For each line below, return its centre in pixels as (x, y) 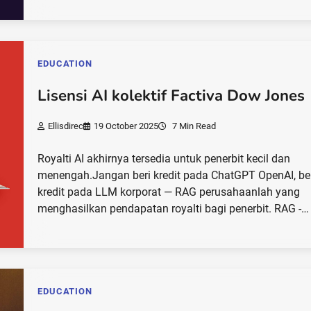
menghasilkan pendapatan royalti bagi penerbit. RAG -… (174, 209)
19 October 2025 (126, 126)
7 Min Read (193, 126)
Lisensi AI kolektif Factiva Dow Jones (171, 95)
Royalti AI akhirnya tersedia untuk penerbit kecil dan (164, 159)
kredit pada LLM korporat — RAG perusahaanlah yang (169, 192)
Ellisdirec (66, 126)
